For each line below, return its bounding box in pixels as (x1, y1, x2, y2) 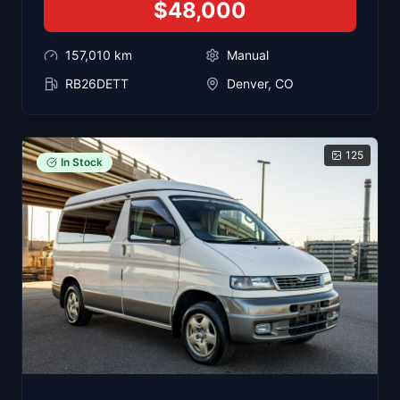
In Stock (61, 154, 103, 169)
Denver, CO (227, 75, 294, 91)
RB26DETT (65, 75, 129, 91)
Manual (227, 46, 269, 62)
